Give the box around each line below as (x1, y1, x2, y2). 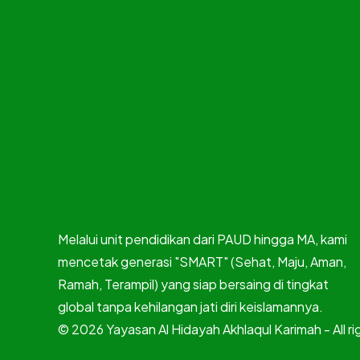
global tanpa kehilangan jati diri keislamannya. (58, 298, 323, 316)
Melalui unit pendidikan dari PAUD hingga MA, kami (58, 231, 347, 248)
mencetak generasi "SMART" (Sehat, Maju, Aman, (58, 253, 346, 271)
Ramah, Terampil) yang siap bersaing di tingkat (58, 276, 329, 293)
